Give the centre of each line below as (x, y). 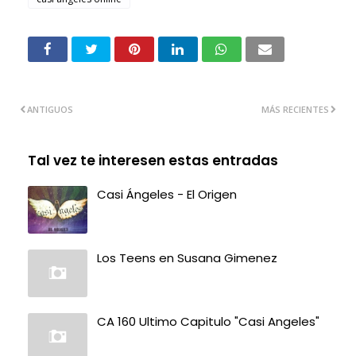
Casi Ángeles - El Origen (167, 194)
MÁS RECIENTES (295, 109)
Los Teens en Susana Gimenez (187, 257)
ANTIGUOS (50, 109)
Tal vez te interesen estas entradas (153, 160)
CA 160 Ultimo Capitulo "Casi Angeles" (208, 321)
